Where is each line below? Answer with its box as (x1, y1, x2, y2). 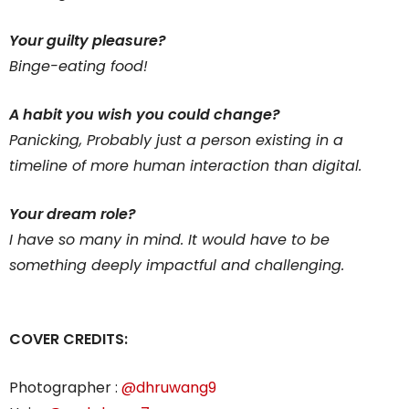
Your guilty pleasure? (9, 29, 166, 51)
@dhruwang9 (121, 376, 216, 398)
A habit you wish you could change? (9, 103, 280, 125)
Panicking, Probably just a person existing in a (9, 129, 343, 151)
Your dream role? (9, 203, 136, 225)
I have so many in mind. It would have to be (9, 228, 330, 250)
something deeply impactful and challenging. (9, 254, 344, 276)
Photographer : (9, 376, 121, 398)
